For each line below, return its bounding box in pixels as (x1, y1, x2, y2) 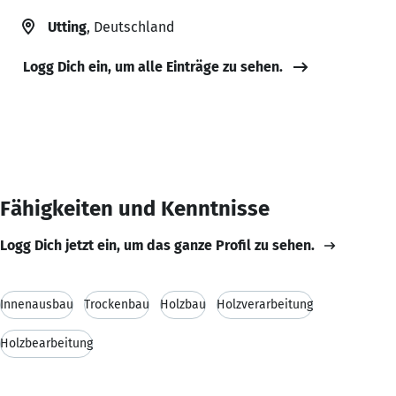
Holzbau (160, 296, 206, 312)
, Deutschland (87, 18, 174, 35)
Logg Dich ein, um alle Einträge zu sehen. (23, 57, 283, 75)
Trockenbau (84, 296, 149, 312)
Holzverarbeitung (217, 296, 313, 312)
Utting (48, 18, 87, 35)
